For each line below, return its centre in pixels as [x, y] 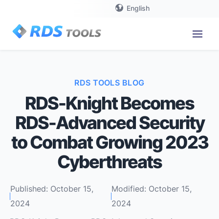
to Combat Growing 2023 [109, 142]
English [138, 8]
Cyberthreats [109, 162]
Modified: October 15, [151, 189]
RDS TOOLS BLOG [109, 83]
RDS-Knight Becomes [109, 103]
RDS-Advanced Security [109, 123]
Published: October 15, [52, 189]
